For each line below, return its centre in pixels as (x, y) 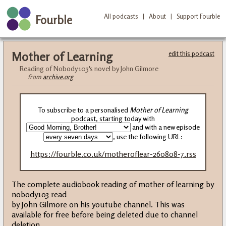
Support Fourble (198, 16)
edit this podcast (191, 53)
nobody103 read (39, 194)
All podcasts (121, 16)
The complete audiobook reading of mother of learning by (112, 184)
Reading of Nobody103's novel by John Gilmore (89, 68)
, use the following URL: (148, 137)
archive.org (58, 77)
